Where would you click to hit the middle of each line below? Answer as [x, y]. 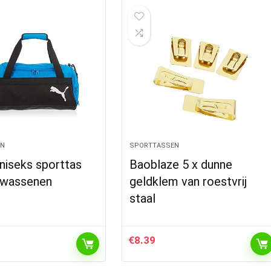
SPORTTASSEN [155, 145]
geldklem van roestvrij [188, 181]
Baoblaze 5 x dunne [181, 165]
